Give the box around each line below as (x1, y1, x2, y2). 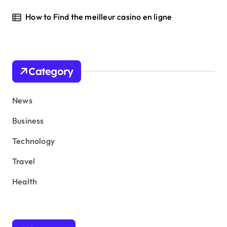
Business (12, 115, 44, 126)
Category (28, 64, 73, 78)
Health (12, 176, 37, 186)
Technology (12, 135, 55, 146)
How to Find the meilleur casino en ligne (25, 11, 172, 22)
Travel (12, 156, 35, 166)
